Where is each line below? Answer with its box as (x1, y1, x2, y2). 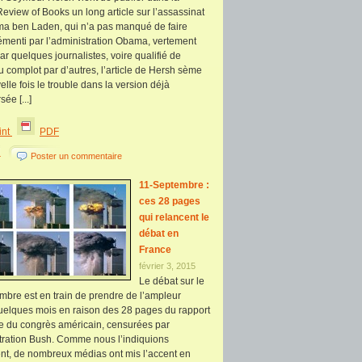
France (139, 244, 171, 255)
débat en (139, 228, 179, 239)
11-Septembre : (139, 179, 209, 191)
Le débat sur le (139, 276, 204, 287)
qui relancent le (139, 212, 209, 223)
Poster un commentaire (31, 151, 122, 161)
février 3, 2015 (139, 261, 196, 271)
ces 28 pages (139, 196, 200, 207)
